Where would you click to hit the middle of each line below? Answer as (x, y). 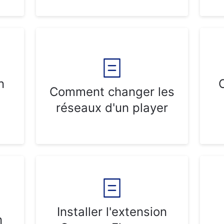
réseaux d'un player (112, 108)
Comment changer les (112, 92)
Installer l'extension (112, 212)
